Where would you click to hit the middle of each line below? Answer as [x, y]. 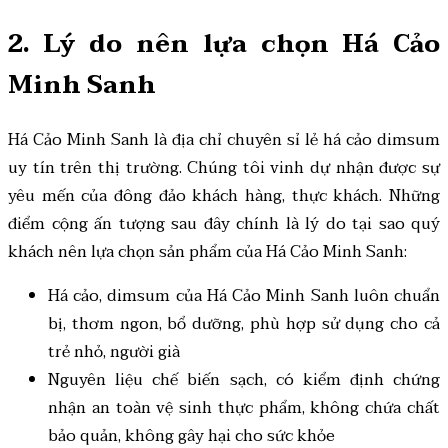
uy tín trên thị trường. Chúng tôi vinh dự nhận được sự [224, 168]
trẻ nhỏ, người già [114, 352]
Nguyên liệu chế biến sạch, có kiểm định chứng [244, 380]
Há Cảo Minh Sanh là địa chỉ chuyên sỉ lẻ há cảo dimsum [224, 140]
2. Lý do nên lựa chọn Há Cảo [224, 45]
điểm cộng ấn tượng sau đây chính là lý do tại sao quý [224, 224]
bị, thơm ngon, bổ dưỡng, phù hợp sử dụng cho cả [244, 324]
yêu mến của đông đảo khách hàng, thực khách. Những [224, 196]
